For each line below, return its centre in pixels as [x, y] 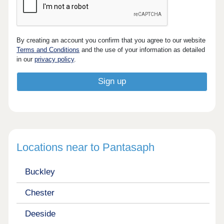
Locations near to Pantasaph [86, 147]
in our [26, 59]
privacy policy [54, 59]
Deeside [40, 213]
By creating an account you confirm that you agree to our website [111, 40]
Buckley [40, 172]
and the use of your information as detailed [142, 49]
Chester [39, 193]
